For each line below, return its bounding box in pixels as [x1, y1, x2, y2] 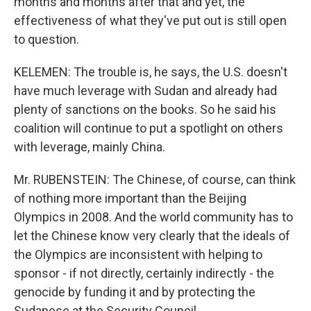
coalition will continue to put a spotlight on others [14, 121, 283, 135]
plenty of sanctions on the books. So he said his [14, 102, 276, 117]
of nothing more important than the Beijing [14, 191, 246, 205]
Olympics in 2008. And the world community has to [14, 210, 293, 224]
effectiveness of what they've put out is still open [14, 13, 287, 28]
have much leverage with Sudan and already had [14, 83, 277, 98]
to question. [14, 32, 79, 47]
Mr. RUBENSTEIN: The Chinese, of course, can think [14, 172, 296, 187]
